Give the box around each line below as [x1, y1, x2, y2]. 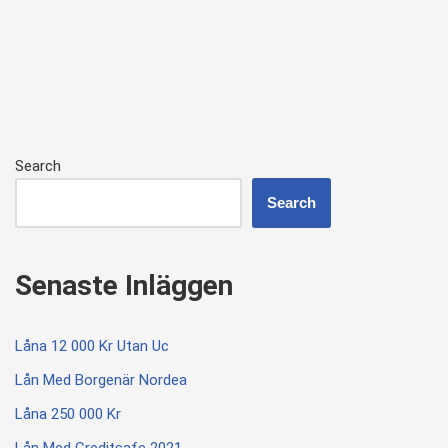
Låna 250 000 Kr [15, 404, 121, 423]
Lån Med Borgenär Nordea [15, 370, 187, 389]
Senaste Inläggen [15, 268, 233, 302]
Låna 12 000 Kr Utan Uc [15, 336, 169, 355]
